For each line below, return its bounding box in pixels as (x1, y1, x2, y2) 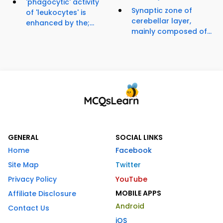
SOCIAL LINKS (115, 132, 163, 143)
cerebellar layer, (131, 16, 191, 26)
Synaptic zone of (131, 5, 192, 16)
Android (115, 201, 144, 212)
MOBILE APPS (115, 188, 161, 199)
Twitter (115, 160, 141, 170)
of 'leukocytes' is (26, 7, 86, 18)
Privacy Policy (8, 174, 57, 185)
